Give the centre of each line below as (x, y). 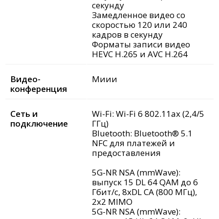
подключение (39, 124)
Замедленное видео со (139, 15)
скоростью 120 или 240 (140, 25)
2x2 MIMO (112, 202)
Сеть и (24, 114)
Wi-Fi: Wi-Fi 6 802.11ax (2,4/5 (148, 114)
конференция (39, 89)
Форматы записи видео (141, 44)
